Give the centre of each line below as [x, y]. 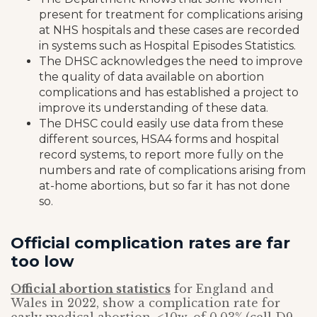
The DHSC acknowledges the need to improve [171, 62]
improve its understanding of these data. [154, 108]
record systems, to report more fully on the [161, 155]
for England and [222, 289]
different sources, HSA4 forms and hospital [159, 139]
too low [42, 262]
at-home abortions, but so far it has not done [165, 186]
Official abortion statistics [91, 289]
